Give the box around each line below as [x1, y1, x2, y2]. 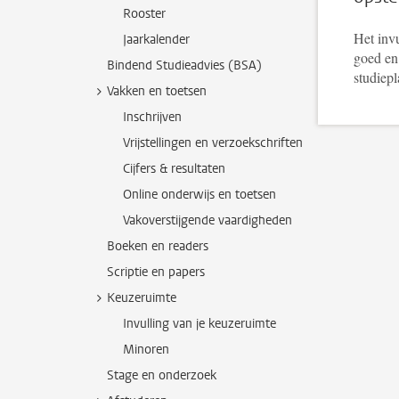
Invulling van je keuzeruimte [123, 315, 276, 332]
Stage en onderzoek [107, 367, 216, 384]
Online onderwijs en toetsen [123, 186, 276, 203]
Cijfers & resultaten [123, 160, 225, 177]
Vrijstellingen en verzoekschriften [123, 134, 303, 151]
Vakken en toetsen [107, 83, 207, 100]
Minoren [123, 341, 169, 358]
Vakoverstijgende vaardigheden [123, 212, 292, 229]
